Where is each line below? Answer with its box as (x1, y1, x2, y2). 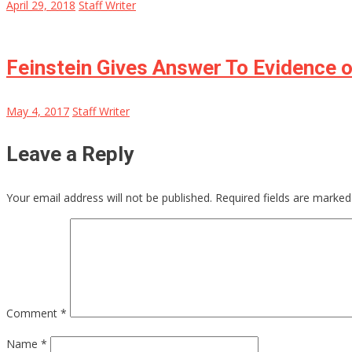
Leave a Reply (6, 141, 134, 166)
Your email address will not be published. (6, 189, 212, 205)
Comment (6, 305, 60, 321)
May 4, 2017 (6, 103, 69, 119)
